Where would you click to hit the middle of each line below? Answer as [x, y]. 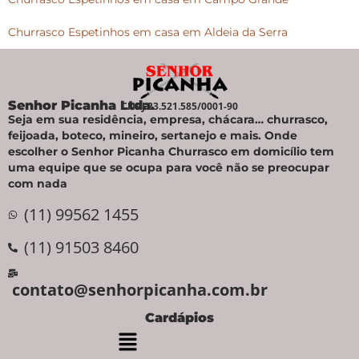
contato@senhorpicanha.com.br [140, 289]
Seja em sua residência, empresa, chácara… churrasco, [168, 119]
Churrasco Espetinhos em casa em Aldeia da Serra [148, 32]
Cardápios [179, 317]
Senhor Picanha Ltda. [81, 105]
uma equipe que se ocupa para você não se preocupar [169, 167]
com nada [38, 183]
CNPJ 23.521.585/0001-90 [179, 106]
